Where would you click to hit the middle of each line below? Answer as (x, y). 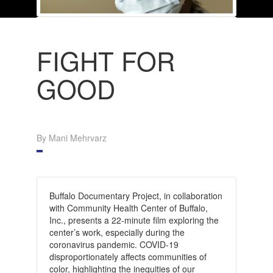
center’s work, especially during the (117, 232)
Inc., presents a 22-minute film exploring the (134, 220)
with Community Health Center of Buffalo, (128, 207)
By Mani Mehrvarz (71, 137)
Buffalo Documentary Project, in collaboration (136, 195)
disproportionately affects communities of (128, 256)
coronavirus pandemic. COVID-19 (114, 244)
